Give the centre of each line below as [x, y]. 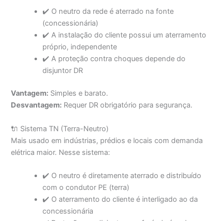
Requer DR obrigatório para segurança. [127, 105]
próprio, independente [80, 47]
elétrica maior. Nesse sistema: [61, 152]
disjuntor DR [63, 71]
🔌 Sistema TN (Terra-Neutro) [60, 129]
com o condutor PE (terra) [86, 187]
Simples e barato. [78, 93]
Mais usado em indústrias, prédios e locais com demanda [107, 140]
